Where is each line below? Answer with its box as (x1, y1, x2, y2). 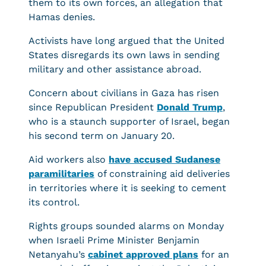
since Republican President (28, 102, 157, 113)
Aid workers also (28, 154, 109, 165)
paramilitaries (28, 168, 94, 179)
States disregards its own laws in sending (28, 49, 220, 61)
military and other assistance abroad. (28, 64, 201, 75)
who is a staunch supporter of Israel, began (28, 116, 230, 127)
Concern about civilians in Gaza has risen (28, 87, 219, 99)
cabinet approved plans (88, 249, 198, 260)
